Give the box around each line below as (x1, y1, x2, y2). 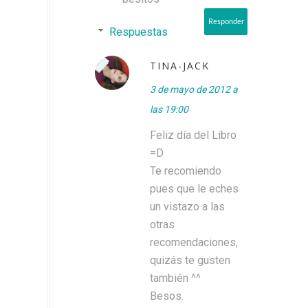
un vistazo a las (150, 199, 225, 213)
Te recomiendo (150, 164, 221, 177)
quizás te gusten (150, 253, 230, 267)
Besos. (150, 289, 184, 302)
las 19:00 (150, 103, 188, 115)
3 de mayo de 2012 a (150, 83, 238, 95)
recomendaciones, (150, 235, 238, 249)
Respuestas (109, 25, 168, 38)
